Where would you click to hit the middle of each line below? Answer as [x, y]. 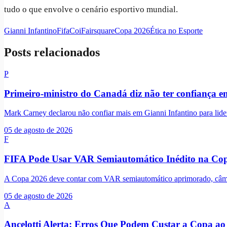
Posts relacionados [52, 52]
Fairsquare [98, 30]
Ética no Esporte [176, 30]
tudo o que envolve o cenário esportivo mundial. [91, 9]
